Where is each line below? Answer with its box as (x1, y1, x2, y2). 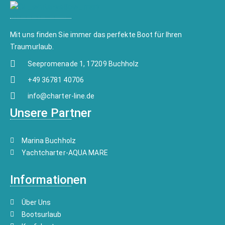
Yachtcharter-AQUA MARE (21, 148, 108, 157)
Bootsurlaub (21, 210, 62, 218)
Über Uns (21, 198, 51, 206)
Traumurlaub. (10, 42, 54, 51)
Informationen (10, 172, 86, 187)
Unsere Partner (10, 105, 91, 120)
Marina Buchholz (21, 136, 76, 145)
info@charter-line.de (27, 91, 95, 100)
